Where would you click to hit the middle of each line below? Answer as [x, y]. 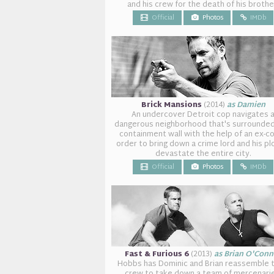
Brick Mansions [171, 105]
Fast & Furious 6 [157, 254]
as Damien [246, 105]
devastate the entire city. [203, 154]
